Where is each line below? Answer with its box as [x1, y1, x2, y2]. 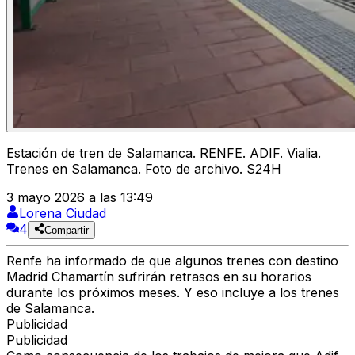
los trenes [280, 284, 339, 301]
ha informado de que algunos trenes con [46, 253, 292, 269]
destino [292, 253, 338, 269]
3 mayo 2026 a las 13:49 [6, 189, 153, 206]
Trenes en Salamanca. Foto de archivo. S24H [6, 161, 281, 177]
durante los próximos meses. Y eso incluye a [6, 284, 280, 301]
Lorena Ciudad [19, 205, 106, 222]
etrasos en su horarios [175, 269, 311, 285]
